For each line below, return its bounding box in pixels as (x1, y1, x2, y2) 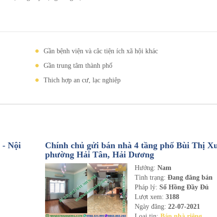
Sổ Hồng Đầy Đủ (157, 184, 209, 191)
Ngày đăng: (135, 203, 169, 210)
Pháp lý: (135, 184, 158, 191)
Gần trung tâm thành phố (44, 62, 113, 69)
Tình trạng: (135, 174, 168, 181)
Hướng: (135, 164, 158, 171)
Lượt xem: (135, 193, 166, 201)
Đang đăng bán (168, 174, 213, 181)
